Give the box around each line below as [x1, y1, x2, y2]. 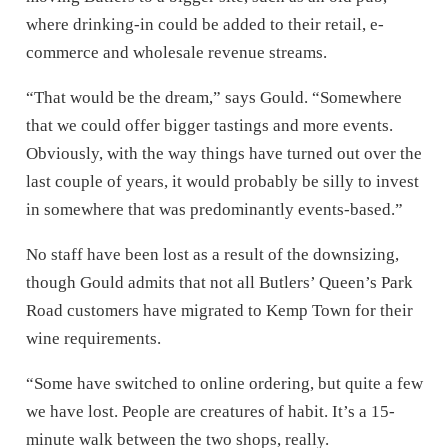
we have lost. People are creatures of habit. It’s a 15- [25, 401, 395, 421]
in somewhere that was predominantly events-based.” [25, 199, 403, 219]
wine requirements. [25, 328, 161, 348]
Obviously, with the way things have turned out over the [25, 143, 422, 163]
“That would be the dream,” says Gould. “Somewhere [25, 87, 402, 107]
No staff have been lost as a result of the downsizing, [25, 244, 399, 264]
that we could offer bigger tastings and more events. [25, 115, 393, 135]
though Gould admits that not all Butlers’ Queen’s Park [25, 272, 413, 292]
